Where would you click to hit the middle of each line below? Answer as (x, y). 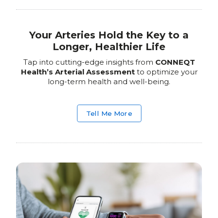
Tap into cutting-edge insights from (89, 62)
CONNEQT (175, 62)
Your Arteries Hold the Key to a (109, 35)
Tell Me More (109, 113)
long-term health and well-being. (109, 81)
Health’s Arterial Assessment (78, 72)
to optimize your (166, 72)
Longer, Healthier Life (109, 46)
